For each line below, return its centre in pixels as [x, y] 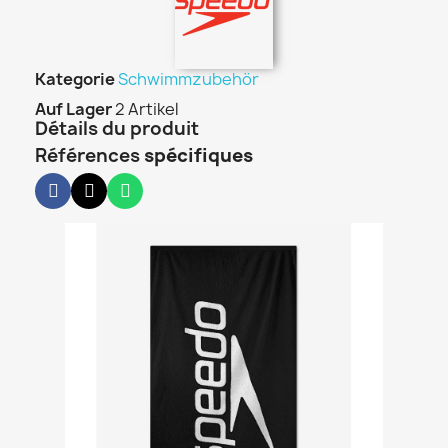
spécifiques [198, 155]
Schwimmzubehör [188, 79]
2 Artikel [147, 109]
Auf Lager [73, 109]
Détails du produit [119, 128]
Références [87, 155]
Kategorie [75, 79]
